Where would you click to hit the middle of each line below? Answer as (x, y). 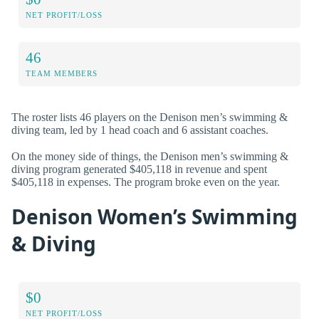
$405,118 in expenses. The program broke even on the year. (146, 182)
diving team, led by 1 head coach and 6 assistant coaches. (140, 130)
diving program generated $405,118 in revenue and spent (139, 169)
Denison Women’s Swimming (155, 216)
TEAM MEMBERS (62, 74)
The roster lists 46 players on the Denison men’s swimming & (150, 117)
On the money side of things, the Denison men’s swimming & (150, 157)
